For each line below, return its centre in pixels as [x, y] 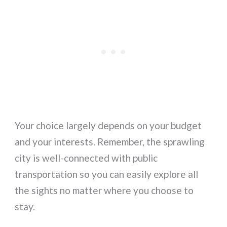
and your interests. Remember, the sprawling [110, 141]
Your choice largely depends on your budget [108, 125]
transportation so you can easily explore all [107, 174]
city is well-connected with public [86, 158]
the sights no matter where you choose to [104, 190]
